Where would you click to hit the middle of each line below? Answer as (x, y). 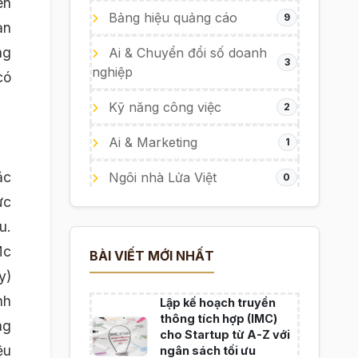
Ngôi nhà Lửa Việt (160, 177)
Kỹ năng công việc (163, 107)
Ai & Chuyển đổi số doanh (185, 53)
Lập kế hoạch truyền (217, 302)
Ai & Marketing (151, 142)
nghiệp (112, 72)
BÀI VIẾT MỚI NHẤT (151, 256)
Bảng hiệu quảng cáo (171, 18)
